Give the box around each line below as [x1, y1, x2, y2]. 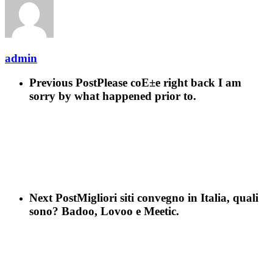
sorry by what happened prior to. [29, 90, 196, 103]
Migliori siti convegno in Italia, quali [77, 191, 258, 204]
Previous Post [29, 76, 97, 90]
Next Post [29, 191, 77, 204]
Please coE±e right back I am [97, 76, 241, 90]
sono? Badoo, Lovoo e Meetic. [29, 204, 179, 218]
